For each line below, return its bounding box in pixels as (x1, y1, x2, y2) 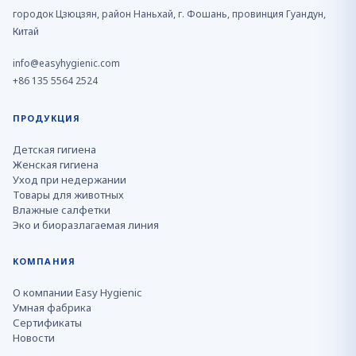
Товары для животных (13, 188, 124, 202)
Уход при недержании (13, 172, 126, 187)
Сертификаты (13, 315, 82, 330)
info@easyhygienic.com (13, 56, 120, 70)
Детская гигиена (13, 142, 96, 157)
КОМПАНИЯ (13, 255, 75, 267)
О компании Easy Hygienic (13, 285, 141, 300)
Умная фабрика (13, 300, 91, 315)
